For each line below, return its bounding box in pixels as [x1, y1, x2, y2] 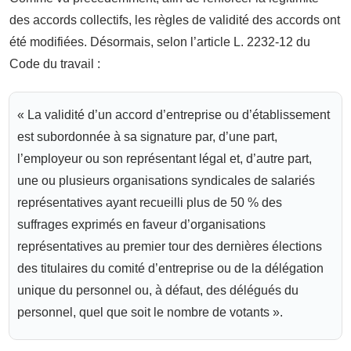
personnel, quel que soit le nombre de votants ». [17, 305, 283, 319]
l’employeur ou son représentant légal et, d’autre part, [17, 151, 312, 165]
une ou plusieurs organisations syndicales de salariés [17, 173, 315, 187]
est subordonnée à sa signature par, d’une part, [17, 129, 277, 143]
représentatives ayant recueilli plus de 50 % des [17, 195, 282, 209]
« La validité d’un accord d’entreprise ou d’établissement [17, 107, 330, 121]
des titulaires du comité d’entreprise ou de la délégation [17, 261, 324, 275]
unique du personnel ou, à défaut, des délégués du [17, 283, 299, 297]
